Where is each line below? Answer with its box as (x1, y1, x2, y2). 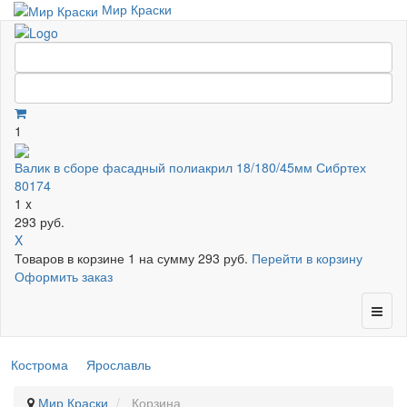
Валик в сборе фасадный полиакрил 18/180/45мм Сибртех (15, 157, 366, 176)
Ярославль (86, 354, 151, 373)
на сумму (135, 248, 198, 267)
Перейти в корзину (252, 248, 362, 267)
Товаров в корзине (15, 248, 128, 267)
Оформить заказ (15, 266, 113, 285)
